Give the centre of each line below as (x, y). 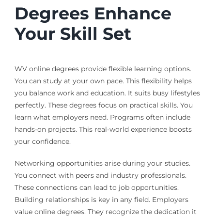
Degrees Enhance (93, 14)
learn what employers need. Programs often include (102, 117)
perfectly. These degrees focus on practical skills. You (103, 105)
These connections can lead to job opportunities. (96, 188)
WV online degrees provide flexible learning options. (103, 69)
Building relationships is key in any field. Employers (101, 200)
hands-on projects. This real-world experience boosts (103, 130)
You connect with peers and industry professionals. (100, 176)
